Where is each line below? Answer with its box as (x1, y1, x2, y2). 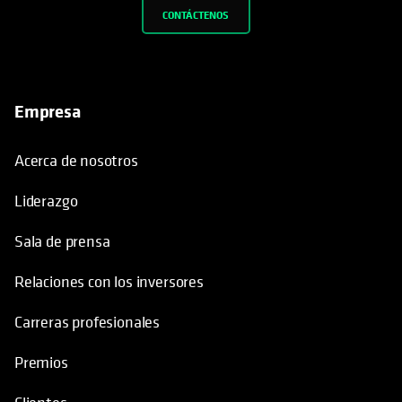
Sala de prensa (14, 231, 110, 252)
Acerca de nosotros (14, 150, 138, 171)
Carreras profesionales (14, 311, 161, 333)
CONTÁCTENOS (162, 6, 229, 22)
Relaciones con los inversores (14, 271, 204, 293)
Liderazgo (14, 190, 78, 212)
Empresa (14, 99, 81, 124)
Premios (14, 352, 68, 373)
